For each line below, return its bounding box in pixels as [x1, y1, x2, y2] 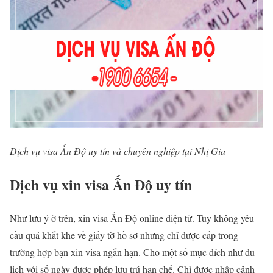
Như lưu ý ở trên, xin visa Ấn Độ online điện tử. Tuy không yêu [10, 211, 254, 224]
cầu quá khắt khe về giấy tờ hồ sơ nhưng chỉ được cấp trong [10, 228, 238, 241]
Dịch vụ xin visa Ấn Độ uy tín [10, 173, 192, 195]
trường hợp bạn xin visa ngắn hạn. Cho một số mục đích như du [10, 245, 255, 258]
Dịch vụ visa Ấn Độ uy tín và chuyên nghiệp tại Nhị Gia [10, 144, 225, 157]
